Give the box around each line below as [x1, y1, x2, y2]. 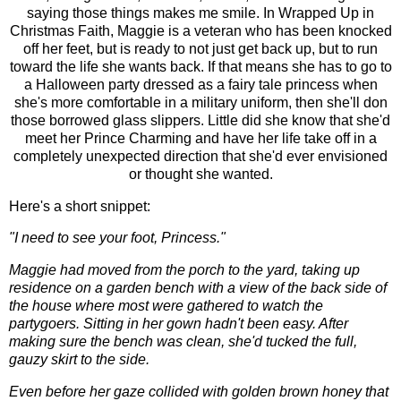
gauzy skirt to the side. [9, 352, 153, 368]
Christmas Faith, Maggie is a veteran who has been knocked [9, 22, 392, 38]
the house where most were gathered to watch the [9, 298, 323, 314]
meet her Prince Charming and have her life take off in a [24, 130, 377, 146]
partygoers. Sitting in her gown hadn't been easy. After [9, 316, 348, 332]
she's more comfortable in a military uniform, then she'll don [13, 94, 388, 110]
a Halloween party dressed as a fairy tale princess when [23, 76, 378, 92]
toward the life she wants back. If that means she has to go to [9, 58, 392, 74]
